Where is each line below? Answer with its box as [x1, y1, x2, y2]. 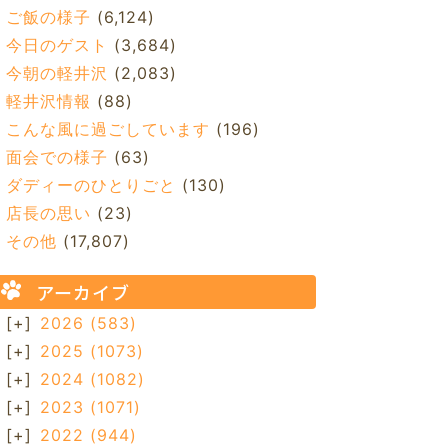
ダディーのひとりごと [5, 175, 176, 196]
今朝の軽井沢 [5, 63, 108, 84]
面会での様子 [5, 147, 108, 168]
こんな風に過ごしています [5, 119, 210, 140]
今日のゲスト [5, 35, 108, 56]
